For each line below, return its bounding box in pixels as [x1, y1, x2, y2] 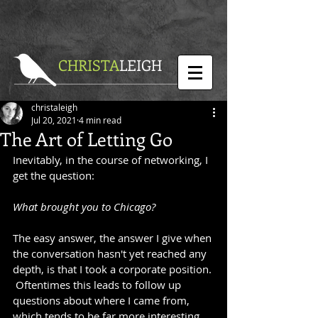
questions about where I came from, [13, 293, 192, 307]
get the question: [13, 168, 94, 182]
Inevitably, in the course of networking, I [13, 153, 211, 167]
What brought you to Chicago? [13, 199, 155, 214]
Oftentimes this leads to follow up [13, 278, 184, 292]
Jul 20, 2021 [31, 114, 77, 126]
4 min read [79, 114, 121, 126]
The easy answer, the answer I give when [13, 231, 214, 245]
